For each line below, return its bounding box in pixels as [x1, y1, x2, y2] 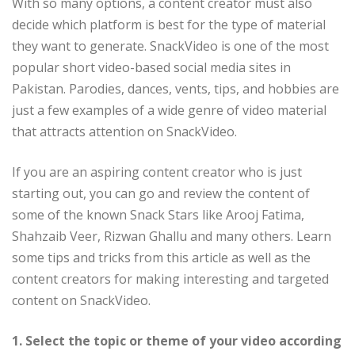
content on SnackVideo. [12, 292, 151, 310]
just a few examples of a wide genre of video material [12, 101, 326, 120]
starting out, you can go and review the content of [12, 185, 310, 203]
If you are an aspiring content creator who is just [12, 163, 302, 181]
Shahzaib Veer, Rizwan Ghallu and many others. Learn [12, 227, 331, 246]
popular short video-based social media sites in [12, 59, 291, 77]
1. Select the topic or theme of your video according [12, 332, 342, 350]
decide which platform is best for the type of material [12, 16, 326, 34]
